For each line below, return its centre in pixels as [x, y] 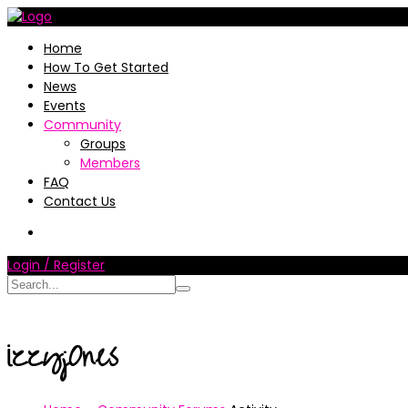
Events [65, 106]
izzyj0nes [63, 357]
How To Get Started [106, 67]
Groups [103, 144]
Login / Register [56, 265]
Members [110, 163]
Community [82, 125]
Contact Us [80, 201]
